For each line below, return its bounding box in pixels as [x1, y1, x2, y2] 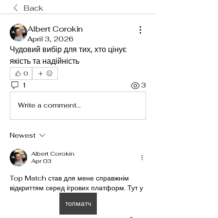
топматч [65, 199, 91, 208]
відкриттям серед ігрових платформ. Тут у [10, 183, 145, 192]
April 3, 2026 [27, 34, 73, 43]
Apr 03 [31, 157, 51, 165]
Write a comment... [18, 101, 81, 110]
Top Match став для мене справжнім [10, 173, 129, 182]
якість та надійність [10, 55, 79, 66]
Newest [10, 130, 36, 140]
